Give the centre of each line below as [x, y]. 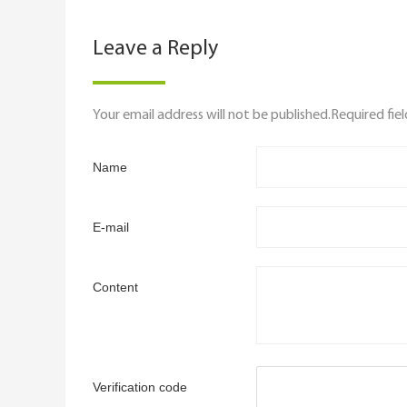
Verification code [140, 387]
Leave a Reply [155, 49]
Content [115, 287]
